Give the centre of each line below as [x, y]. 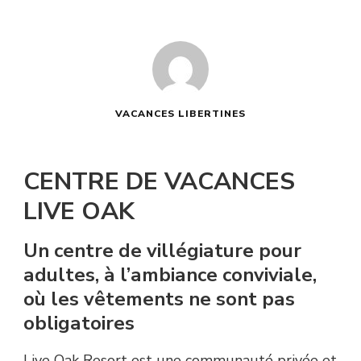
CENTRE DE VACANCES [159, 181]
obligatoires [79, 324]
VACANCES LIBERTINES [180, 113]
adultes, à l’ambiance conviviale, [170, 275]
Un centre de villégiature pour [162, 251]
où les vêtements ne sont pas [159, 299]
